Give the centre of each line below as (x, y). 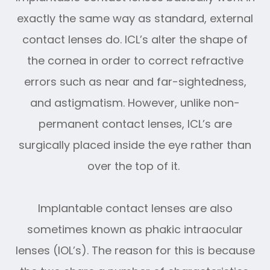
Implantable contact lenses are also (135, 208)
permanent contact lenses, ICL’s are (135, 124)
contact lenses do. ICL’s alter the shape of (135, 39)
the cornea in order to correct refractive (135, 60)
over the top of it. (135, 166)
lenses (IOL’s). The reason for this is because (135, 250)
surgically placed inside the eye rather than (135, 145)
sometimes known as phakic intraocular (135, 229)
